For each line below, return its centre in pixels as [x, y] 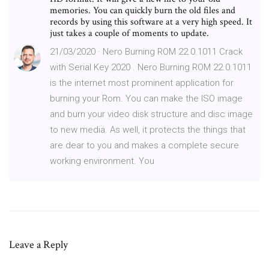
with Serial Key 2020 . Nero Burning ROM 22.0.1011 [151, 67]
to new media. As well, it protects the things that [148, 129]
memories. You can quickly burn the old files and [143, 10]
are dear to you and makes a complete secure [144, 145]
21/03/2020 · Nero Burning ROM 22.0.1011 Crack [146, 51]
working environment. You [102, 161]
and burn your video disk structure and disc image [151, 114]
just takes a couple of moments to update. [129, 33]
